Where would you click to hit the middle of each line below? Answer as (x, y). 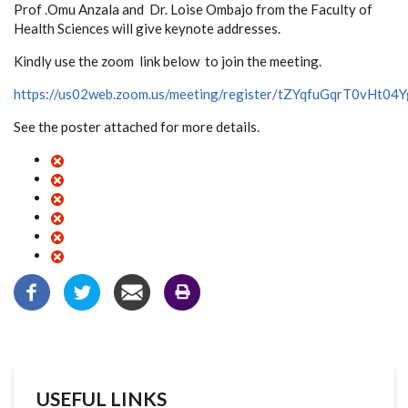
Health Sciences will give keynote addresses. (147, 28)
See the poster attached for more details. (137, 127)
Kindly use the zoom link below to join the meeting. (168, 61)
